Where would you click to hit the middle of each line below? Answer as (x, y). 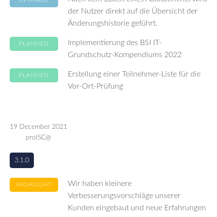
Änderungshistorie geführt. (113, 23)
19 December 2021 (39, 127)
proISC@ (39, 138)
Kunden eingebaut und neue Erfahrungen (137, 208)
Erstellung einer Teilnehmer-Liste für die (134, 74)
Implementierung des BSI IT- (115, 43)
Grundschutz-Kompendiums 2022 (125, 55)
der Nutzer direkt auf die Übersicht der (133, 11)
